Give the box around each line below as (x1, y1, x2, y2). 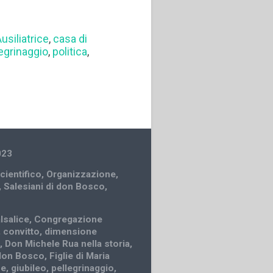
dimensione (44, 225, 97, 237)
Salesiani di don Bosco (4, 180, 105, 192)
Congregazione (34, 213, 103, 225)
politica (52, 45, 88, 58)
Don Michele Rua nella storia (5, 238, 130, 249)
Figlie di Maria (49, 250, 110, 261)
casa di (53, 32, 88, 46)
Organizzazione (46, 168, 116, 180)
